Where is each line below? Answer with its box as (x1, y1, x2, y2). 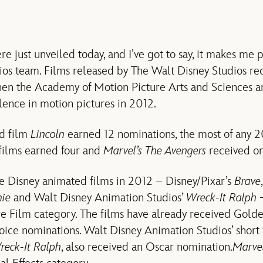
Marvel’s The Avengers (103, 143, 206, 158)
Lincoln (31, 127, 65, 141)
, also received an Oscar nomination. (61, 240, 232, 254)
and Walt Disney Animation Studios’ (11, 190, 186, 205)
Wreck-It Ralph (186, 190, 257, 205)
